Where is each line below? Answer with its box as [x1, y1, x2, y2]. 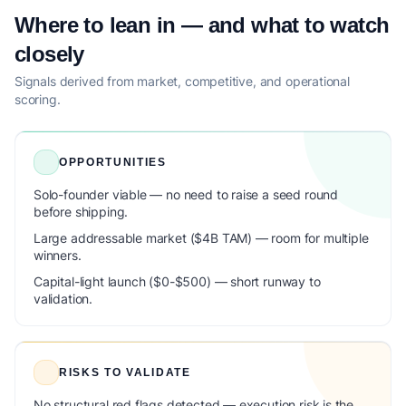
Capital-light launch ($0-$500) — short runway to [34, 274, 321, 289]
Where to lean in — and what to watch [14, 13, 390, 37]
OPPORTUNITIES [59, 156, 167, 169]
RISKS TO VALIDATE [59, 366, 191, 379]
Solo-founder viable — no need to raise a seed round [34, 187, 339, 202]
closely [14, 42, 84, 66]
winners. [34, 247, 82, 263]
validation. [34, 291, 93, 306]
